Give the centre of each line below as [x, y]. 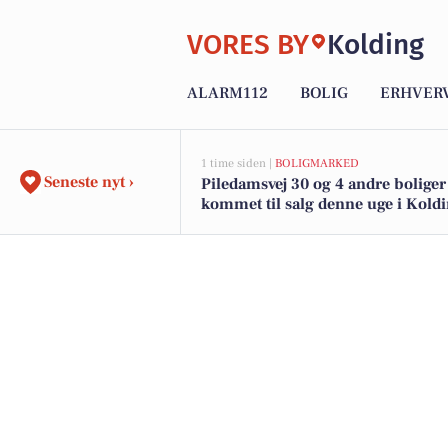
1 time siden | [238, 163]
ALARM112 [227, 93]
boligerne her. [252, 224]
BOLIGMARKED [317, 163]
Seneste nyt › [89, 182]
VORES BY [248, 44]
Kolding [375, 44]
